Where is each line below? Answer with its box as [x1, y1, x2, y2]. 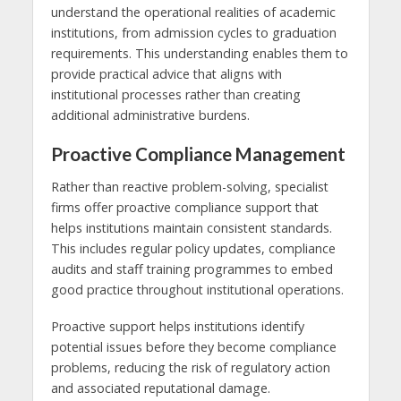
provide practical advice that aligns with [50, 65, 282, 83]
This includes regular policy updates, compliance [50, 239, 336, 257]
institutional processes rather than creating [50, 86, 301, 104]
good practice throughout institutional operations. [50, 280, 344, 298]
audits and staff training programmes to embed [50, 260, 333, 277]
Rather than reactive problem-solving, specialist [50, 177, 328, 195]
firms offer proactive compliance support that [50, 198, 319, 216]
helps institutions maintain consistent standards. [50, 218, 332, 236]
